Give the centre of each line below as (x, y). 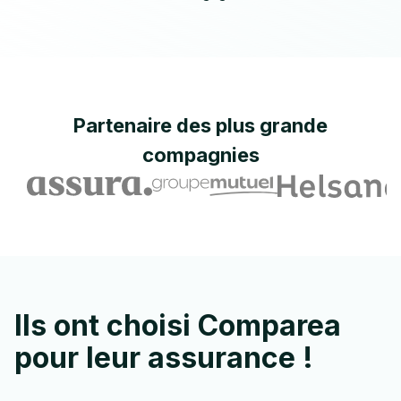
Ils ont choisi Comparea (178, 325)
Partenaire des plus (164, 125)
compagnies (200, 155)
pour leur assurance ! (164, 358)
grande (294, 125)
